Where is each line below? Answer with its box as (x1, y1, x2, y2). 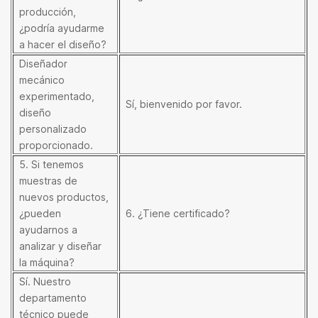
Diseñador (19, 57, 67, 70)
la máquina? (19, 256, 75, 268)
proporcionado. (19, 138, 93, 151)
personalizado (19, 122, 87, 135)
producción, (19, 5, 76, 18)
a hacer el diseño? (19, 38, 106, 50)
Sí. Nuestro (19, 275, 71, 287)
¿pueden (19, 207, 61, 219)
